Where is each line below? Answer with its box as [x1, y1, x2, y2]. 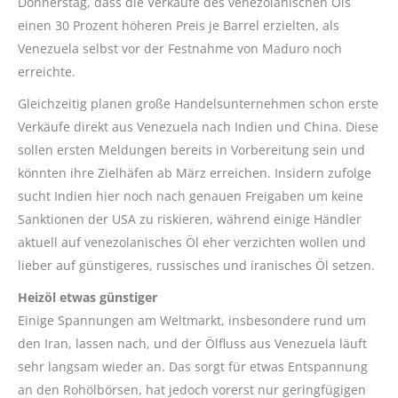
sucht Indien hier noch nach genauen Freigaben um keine [18, 187, 363, 204]
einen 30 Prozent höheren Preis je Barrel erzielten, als [18, 16, 339, 34]
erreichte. [18, 62, 76, 80]
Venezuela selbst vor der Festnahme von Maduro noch [18, 39, 342, 57]
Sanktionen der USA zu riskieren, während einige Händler [18, 210, 362, 227]
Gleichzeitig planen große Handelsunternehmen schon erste [18, 94, 378, 112]
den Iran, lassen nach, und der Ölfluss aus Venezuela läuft [18, 334, 367, 352]
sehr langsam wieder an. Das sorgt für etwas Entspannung [18, 357, 368, 375]
